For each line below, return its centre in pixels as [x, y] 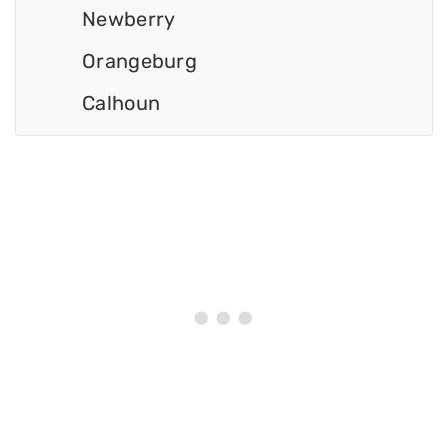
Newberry [129, 19]
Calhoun [121, 103]
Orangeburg [139, 61]
